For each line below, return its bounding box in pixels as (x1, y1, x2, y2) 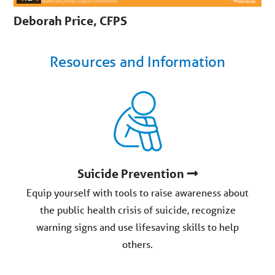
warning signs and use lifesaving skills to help (36, 220, 239, 234)
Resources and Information (50, 53, 225, 71)
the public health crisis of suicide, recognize (39, 203, 236, 217)
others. (122, 238, 153, 251)
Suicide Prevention (77, 166, 184, 182)
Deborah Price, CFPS (14, 14, 128, 29)
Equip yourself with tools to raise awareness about (26, 186, 249, 199)
